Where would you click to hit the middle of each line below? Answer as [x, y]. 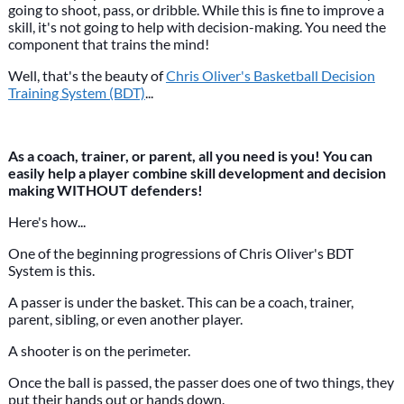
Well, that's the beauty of [87, 75]
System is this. [51, 270]
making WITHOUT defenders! [105, 190]
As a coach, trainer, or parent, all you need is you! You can [190, 156]
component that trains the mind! [108, 44]
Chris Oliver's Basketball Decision [270, 75]
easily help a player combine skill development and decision [197, 173]
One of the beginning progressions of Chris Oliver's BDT [180, 253]
